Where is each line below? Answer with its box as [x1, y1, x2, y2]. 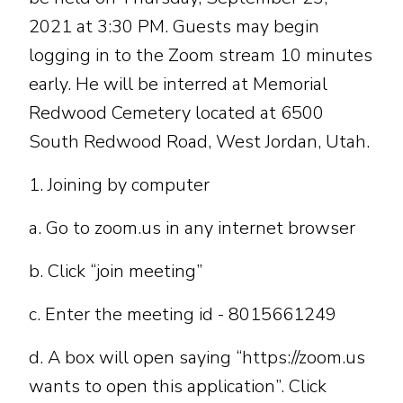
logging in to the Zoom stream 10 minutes [29, 42, 372, 67]
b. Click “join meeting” [29, 258, 202, 283]
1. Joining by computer [29, 172, 210, 197]
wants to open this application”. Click [29, 373, 327, 399]
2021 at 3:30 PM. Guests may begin [29, 13, 319, 39]
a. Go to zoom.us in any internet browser [29, 215, 355, 240]
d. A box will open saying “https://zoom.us [29, 345, 365, 370]
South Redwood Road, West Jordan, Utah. [29, 129, 370, 154]
